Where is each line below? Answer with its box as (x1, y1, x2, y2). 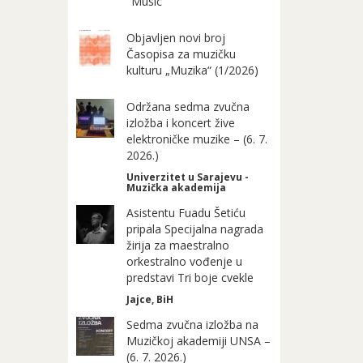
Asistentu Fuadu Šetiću (126, 205, 246, 220)
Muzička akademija (126, 181, 227, 194)
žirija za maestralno (126, 237, 230, 253)
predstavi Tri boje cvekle (126, 270, 254, 285)
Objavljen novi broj (126, 30, 226, 45)
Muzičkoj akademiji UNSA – (126, 333, 271, 348)
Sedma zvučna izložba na (126, 317, 259, 332)
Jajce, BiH (126, 293, 174, 306)
